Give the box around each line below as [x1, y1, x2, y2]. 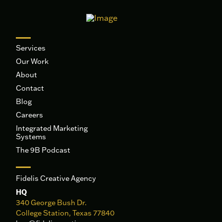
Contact [16, 83, 45, 93]
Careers [16, 110, 44, 120]
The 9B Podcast [16, 145, 71, 155]
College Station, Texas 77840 [16, 208, 115, 218]
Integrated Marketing [16, 123, 88, 133]
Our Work [16, 56, 49, 66]
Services [16, 43, 46, 53]
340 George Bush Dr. [16, 198, 89, 208]
